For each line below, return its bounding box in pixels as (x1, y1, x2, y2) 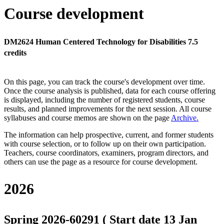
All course (179, 104, 211, 113)
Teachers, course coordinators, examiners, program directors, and (4, 148, 208, 157)
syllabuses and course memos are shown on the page (4, 113, 171, 122)
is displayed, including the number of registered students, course (4, 95, 205, 104)
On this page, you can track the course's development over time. (4, 77, 205, 86)
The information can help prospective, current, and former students (4, 130, 213, 139)
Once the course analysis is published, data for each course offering (4, 86, 215, 95)
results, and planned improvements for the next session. (4, 104, 179, 113)
